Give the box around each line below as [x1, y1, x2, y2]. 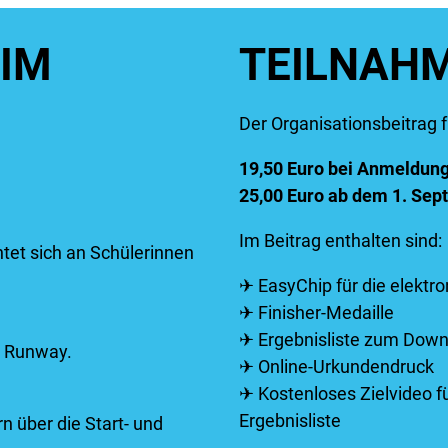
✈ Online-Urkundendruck [239, 355, 434, 377]
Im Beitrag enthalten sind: [239, 229, 442, 251]
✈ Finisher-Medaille [239, 301, 394, 323]
